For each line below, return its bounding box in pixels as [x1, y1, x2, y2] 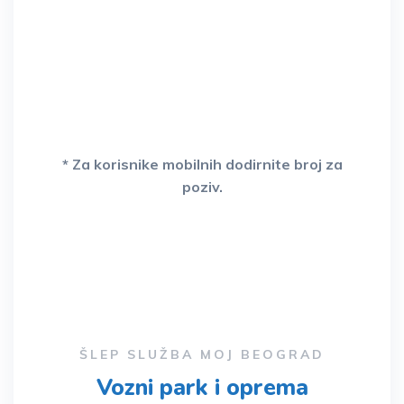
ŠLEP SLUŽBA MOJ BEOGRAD [79, 346, 325, 363]
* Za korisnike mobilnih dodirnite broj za [61, 155, 343, 174]
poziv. [181, 178, 223, 197]
